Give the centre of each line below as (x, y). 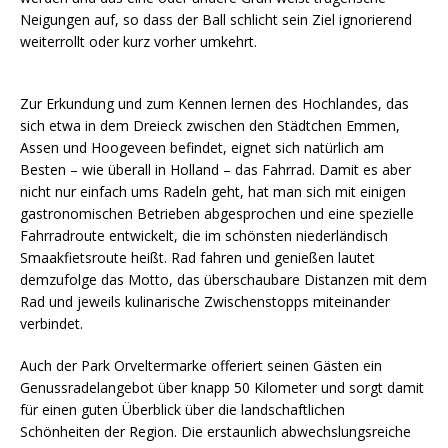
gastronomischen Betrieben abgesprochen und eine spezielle (217, 214)
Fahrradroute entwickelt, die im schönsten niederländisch (204, 236)
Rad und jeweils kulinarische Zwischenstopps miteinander (205, 302)
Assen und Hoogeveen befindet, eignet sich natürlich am (202, 148)
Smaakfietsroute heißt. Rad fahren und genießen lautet (197, 258)
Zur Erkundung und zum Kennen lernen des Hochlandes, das (214, 104)
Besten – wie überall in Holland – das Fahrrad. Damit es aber (215, 170)
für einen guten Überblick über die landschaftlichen (182, 410)
